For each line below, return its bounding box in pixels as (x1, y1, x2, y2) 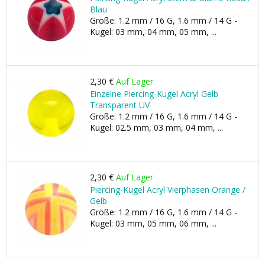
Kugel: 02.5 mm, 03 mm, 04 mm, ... (90, 122, 223, 133)
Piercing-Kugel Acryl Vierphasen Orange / (90, 184, 245, 195)
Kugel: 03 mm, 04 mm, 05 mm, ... (90, 26, 216, 37)
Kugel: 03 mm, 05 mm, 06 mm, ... (90, 218, 216, 229)
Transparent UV (90, 99, 150, 111)
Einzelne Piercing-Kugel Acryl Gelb (90, 88, 218, 99)
